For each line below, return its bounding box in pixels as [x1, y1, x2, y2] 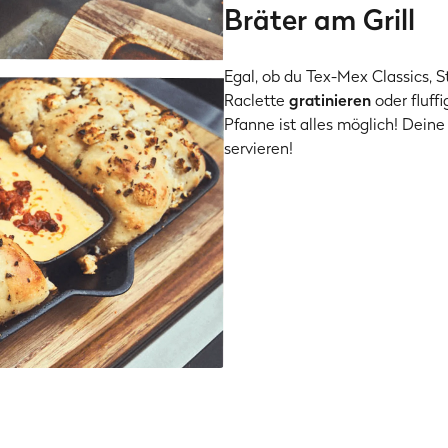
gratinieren [289, 88, 371, 112]
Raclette [224, 88, 289, 112]
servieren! [224, 136, 293, 160]
